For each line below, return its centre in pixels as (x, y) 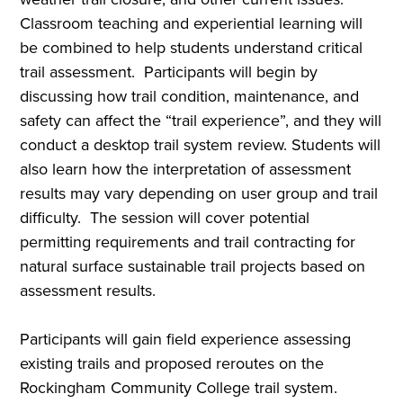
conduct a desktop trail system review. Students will (201, 144)
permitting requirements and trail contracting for (188, 242)
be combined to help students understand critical (192, 47)
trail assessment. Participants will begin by (169, 72)
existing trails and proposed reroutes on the (172, 363)
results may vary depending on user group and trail (199, 193)
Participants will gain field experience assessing (186, 339)
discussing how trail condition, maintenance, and (190, 96)
